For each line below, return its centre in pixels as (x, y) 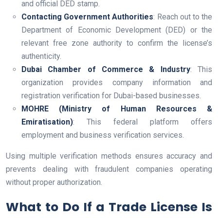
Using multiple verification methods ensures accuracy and (109, 156)
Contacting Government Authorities (88, 17)
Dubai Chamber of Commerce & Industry (106, 70)
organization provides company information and (117, 83)
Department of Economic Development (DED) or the (117, 30)
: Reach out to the (183, 17)
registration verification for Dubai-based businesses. (111, 96)
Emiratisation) (47, 122)
